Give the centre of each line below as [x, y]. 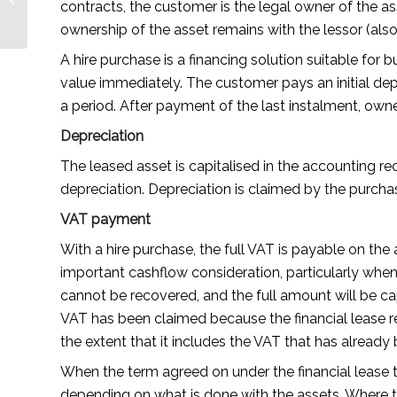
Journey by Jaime [78, 11]
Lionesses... [60, 48]
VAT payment [105, 219]
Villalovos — [63, 30]
